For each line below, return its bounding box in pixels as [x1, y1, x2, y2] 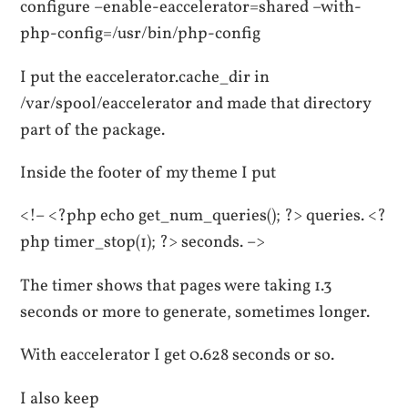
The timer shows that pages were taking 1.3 [20, 273, 332, 298]
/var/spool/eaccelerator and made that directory [20, 91, 372, 116]
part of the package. [20, 117, 166, 142]
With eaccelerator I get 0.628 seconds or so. [20, 343, 335, 368]
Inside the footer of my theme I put [20, 161, 277, 186]
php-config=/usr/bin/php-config [20, 22, 261, 46]
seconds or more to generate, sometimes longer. [20, 300, 371, 324]
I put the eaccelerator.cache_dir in [20, 65, 270, 89]
